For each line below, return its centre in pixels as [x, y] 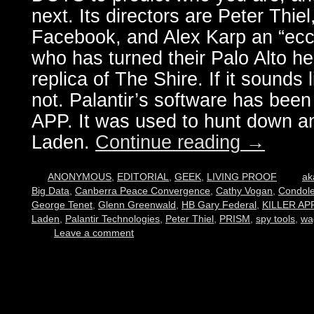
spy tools [275, 219]
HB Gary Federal [219, 205]
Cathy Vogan [244, 191]
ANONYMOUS [80, 177]
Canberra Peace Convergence [143, 191]
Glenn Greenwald [137, 205]
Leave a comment [94, 233]
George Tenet [62, 205]
